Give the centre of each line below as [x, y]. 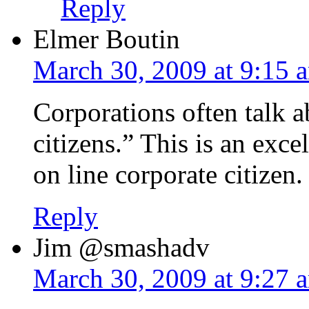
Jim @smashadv [121, 247]
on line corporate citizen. [168, 174]
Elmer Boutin [107, 39]
